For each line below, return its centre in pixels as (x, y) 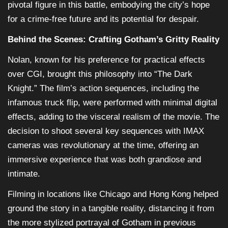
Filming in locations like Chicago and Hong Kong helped (113, 194)
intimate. (24, 174)
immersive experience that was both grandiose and (104, 159)
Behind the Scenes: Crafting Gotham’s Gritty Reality (113, 39)
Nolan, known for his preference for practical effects (106, 60)
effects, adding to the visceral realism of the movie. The (113, 117)
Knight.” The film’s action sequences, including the (103, 88)
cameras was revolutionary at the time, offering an (103, 145)
